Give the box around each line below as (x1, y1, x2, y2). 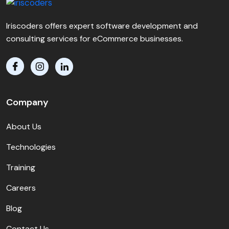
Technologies (6, 141, 56, 152)
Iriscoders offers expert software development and (6, 20, 198, 32)
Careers (6, 182, 36, 193)
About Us (6, 121, 41, 132)
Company (6, 96, 49, 108)
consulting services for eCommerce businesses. (6, 33, 183, 44)
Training (6, 162, 35, 173)
